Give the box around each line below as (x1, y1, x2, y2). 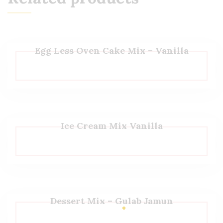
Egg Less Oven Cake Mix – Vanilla (34, 45, 189, 56)
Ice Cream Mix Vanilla (60, 120, 163, 131)
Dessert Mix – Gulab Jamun (50, 195, 173, 207)
